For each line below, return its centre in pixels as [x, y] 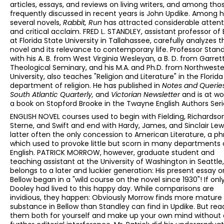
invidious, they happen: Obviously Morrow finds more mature [116, 198]
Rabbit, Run [83, 23]
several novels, [36, 23]
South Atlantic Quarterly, [53, 95]
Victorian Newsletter [146, 95]
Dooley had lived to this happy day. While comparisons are [112, 189]
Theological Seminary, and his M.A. [70, 68]
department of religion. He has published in [86, 86]
